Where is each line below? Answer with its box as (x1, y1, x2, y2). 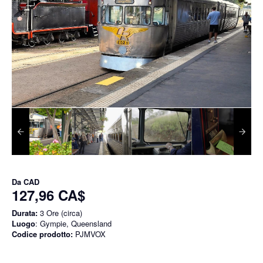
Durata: (12, 207, 38, 218)
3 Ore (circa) (38, 207, 82, 218)
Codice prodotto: (12, 228, 73, 240)
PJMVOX (73, 228, 106, 240)
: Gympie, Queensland (35, 217, 112, 229)
